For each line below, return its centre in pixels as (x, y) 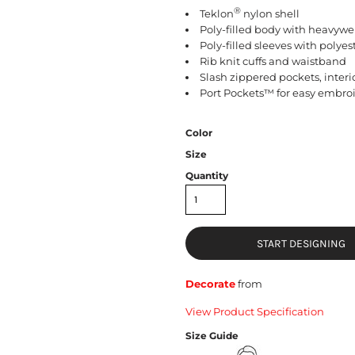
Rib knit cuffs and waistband (273, 61)
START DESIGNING (301, 244)
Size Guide (212, 335)
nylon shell (270, 13)
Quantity (207, 175)
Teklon (217, 13)
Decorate (210, 283)
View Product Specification (255, 311)
